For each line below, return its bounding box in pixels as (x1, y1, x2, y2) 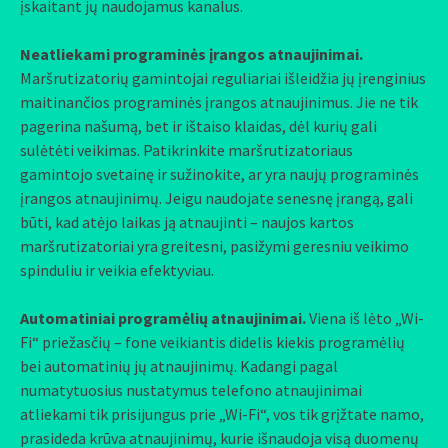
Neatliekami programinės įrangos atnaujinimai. (20, 43, 363, 64)
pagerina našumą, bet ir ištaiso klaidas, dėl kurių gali (20, 115, 377, 136)
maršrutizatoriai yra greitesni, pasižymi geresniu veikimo (20, 235, 409, 256)
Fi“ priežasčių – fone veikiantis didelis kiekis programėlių (20, 331, 405, 352)
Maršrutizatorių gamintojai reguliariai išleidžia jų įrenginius (20, 67, 426, 88)
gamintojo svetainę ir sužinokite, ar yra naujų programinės (20, 163, 419, 184)
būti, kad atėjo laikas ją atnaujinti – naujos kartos (20, 211, 354, 232)
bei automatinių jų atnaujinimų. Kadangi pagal (20, 355, 338, 376)
